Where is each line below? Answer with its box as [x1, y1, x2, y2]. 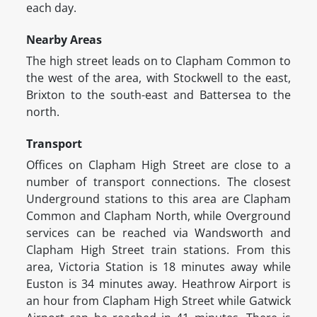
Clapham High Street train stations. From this [26, 242, 291, 258]
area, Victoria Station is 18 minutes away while [26, 259, 291, 275]
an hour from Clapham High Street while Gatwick [26, 293, 291, 309]
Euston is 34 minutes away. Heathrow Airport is [26, 276, 291, 292]
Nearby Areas [26, 32, 102, 48]
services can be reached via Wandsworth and [26, 225, 291, 241]
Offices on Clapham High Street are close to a [26, 157, 291, 173]
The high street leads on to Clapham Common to [26, 53, 291, 69]
